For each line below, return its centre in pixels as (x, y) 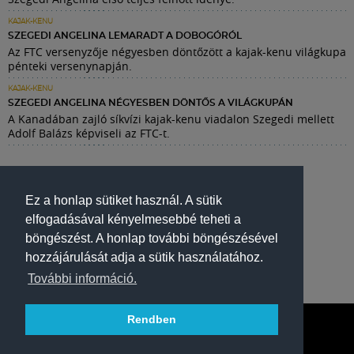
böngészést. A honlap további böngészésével (152, 239)
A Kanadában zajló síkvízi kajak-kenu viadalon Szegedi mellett (171, 119)
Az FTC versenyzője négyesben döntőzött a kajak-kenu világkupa (177, 51)
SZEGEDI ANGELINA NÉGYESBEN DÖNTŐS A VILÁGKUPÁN (151, 102)
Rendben (152, 320)
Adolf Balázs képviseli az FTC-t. (89, 133)
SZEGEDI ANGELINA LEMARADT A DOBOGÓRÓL (125, 35)
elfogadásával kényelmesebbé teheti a (133, 220)
